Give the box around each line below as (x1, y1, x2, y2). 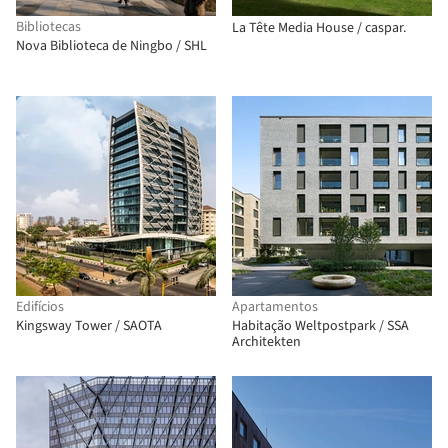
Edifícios (16, 297, 64, 317)
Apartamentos (232, 297, 318, 317)
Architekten (232, 332, 301, 352)
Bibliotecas (16, 17, 81, 37)
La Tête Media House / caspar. (232, 18, 406, 38)
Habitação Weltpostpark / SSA (232, 316, 409, 336)
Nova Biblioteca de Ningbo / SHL (16, 36, 207, 56)
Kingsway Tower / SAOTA (16, 316, 162, 336)
